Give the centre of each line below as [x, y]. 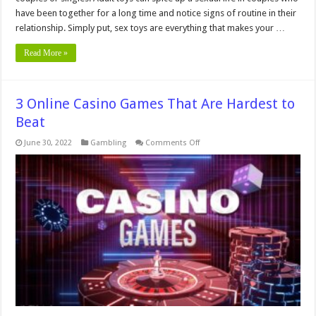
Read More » [46, 53]
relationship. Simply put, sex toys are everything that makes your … [151, 28]
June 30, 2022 [48, 142]
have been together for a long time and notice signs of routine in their [156, 13]
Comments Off [173, 142]
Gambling [109, 142]
